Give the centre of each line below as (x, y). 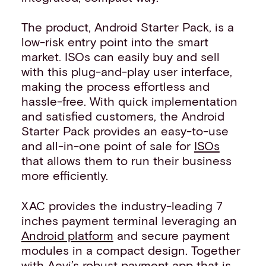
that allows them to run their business (126, 161)
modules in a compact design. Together (131, 250)
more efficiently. (64, 175)
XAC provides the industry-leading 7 (122, 205)
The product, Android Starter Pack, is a (127, 27)
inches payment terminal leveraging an (129, 220)
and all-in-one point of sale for (107, 146)
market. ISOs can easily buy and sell (120, 57)
